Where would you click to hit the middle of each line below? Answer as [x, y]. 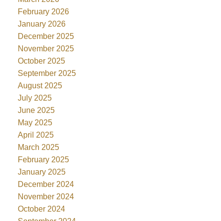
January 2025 [41, 172]
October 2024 [41, 209]
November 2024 [46, 197]
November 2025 [46, 49]
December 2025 [46, 37]
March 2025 [38, 147]
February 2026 [43, 12]
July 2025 [35, 98]
